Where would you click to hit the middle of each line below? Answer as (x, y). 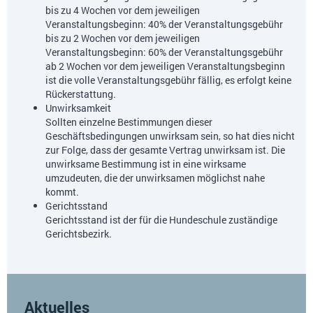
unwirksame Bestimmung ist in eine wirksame (146, 164)
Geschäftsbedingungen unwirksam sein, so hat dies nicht (170, 136)
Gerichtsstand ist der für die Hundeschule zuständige (161, 220)
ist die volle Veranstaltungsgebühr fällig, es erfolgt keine (168, 80)
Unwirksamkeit (78, 108)
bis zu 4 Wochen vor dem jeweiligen (123, 10)
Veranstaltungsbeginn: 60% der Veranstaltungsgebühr (164, 52)
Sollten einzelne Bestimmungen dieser (129, 122)
